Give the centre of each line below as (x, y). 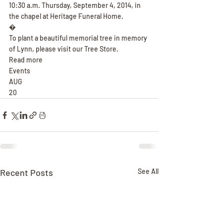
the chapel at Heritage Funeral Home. (66, 16)
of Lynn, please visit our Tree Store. (64, 49)
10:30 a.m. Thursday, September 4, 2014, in (76, 5)
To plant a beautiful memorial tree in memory (79, 38)
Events (20, 71)
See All (148, 171)
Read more (26, 60)
